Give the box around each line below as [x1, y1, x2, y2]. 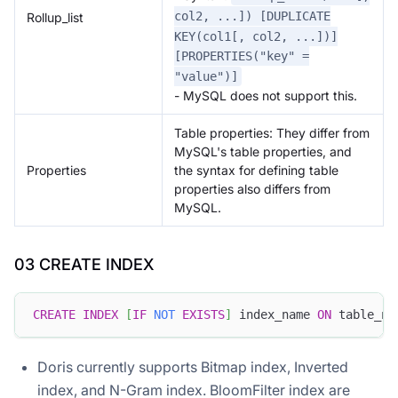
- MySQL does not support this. [174, 88, 357, 104]
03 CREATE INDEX [14, 254, 154, 274]
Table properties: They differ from [174, 124, 370, 140]
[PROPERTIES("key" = [174, 49, 309, 64]
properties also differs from [174, 180, 330, 196]
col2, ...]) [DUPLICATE [174, 9, 330, 24]
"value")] [174, 69, 238, 84]
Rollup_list [27, 9, 84, 25]
